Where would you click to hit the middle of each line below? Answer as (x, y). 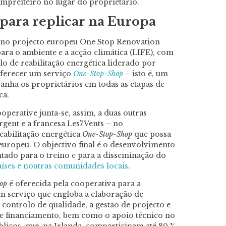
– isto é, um (146, 74)
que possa (152, 134)
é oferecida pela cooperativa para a (74, 183)
